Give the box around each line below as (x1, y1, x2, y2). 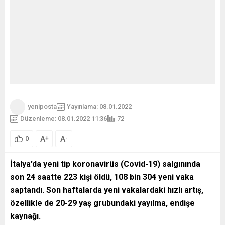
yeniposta (28, 103, 57, 110)
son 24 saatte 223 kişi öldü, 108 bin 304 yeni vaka (10, 172, 194, 182)
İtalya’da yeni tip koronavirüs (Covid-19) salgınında (10, 159, 200, 169)
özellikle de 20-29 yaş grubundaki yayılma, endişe (10, 198, 195, 208)
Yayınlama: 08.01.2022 (67, 103, 132, 110)
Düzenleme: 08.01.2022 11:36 (20, 115, 107, 122)
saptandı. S (10, 185, 51, 195)
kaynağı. (10, 211, 41, 221)
